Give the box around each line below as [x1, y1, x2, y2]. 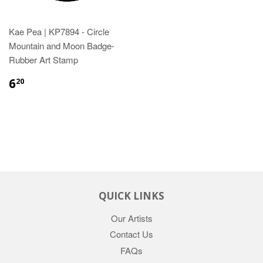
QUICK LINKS [99, 188, 164, 203]
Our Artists [110, 211, 153, 224]
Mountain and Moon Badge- [9, 39, 114, 52]
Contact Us [110, 228, 153, 241]
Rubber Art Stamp [9, 53, 78, 66]
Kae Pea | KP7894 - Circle [9, 25, 109, 38]
